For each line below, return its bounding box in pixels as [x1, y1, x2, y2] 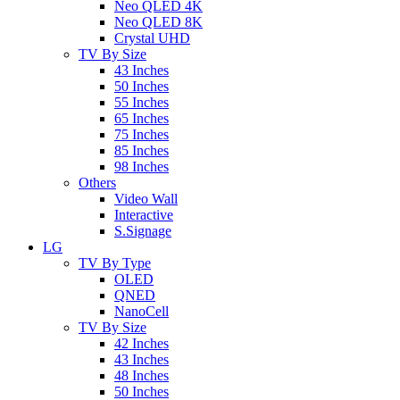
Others [79, 175, 116, 190]
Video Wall [114, 191, 178, 206]
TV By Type [79, 255, 151, 271]
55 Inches [114, 95, 169, 110]
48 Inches [114, 368, 169, 383]
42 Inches [114, 336, 169, 351]
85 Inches [114, 143, 169, 158]
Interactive [114, 207, 173, 222]
